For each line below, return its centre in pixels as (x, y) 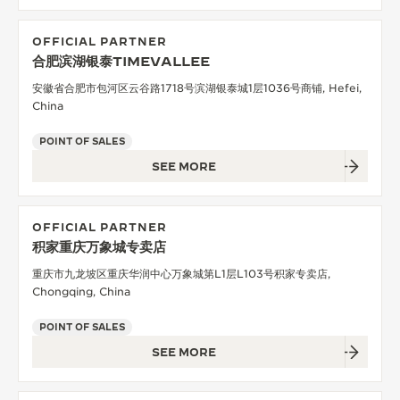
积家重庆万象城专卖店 (99, 246)
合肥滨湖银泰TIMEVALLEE (121, 61)
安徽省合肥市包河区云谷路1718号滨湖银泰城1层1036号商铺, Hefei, (197, 87)
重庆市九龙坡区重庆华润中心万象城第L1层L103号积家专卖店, (181, 273)
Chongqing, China (81, 291)
